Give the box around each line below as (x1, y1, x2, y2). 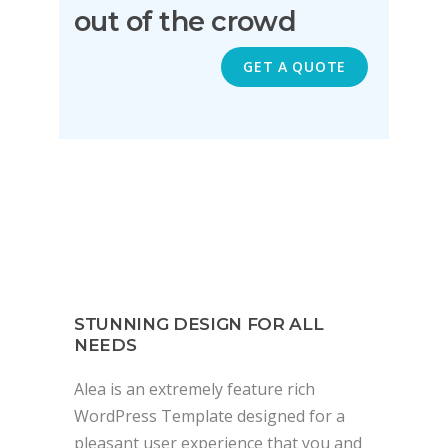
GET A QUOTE (243, 57, 346, 76)
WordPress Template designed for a (74, 404, 345, 427)
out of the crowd (74, 5, 297, 38)
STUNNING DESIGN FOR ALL (74, 313, 324, 334)
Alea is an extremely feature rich (74, 377, 315, 400)
